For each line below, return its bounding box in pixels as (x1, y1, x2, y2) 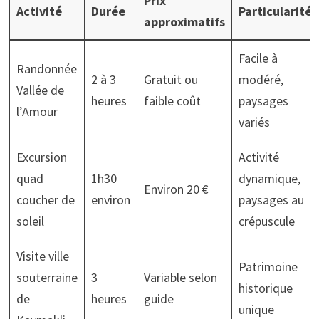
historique (238, 280, 293, 297)
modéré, (238, 71, 283, 88)
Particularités (238, 3, 318, 20)
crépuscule (238, 213, 295, 230)
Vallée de (16, 82, 64, 99)
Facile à (238, 50, 278, 67)
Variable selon (143, 269, 217, 286)
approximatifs (143, 14, 225, 31)
